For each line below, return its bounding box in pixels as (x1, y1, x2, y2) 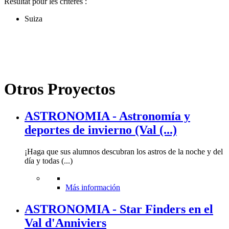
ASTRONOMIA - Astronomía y (25, 109, 190, 123)
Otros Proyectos (4, 79, 115, 98)
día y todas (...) (25, 156, 73, 166)
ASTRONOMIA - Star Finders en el (25, 202, 213, 216)
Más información (65, 183, 120, 192)
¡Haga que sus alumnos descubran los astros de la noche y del (25, 147, 223, 156)
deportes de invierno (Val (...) (25, 123, 177, 137)
